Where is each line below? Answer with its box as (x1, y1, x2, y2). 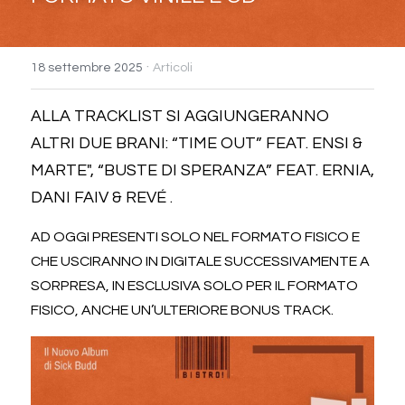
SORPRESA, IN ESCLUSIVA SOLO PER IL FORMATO (31, 278, 358, 293)
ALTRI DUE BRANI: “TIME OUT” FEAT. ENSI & (31, 135, 363, 152)
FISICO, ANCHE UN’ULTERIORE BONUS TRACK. (31, 303, 334, 317)
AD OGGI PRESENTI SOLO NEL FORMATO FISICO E (31, 230, 360, 244)
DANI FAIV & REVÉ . (31, 189, 173, 206)
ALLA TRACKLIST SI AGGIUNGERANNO (31, 108, 329, 125)
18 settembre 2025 (31, 61, 143, 74)
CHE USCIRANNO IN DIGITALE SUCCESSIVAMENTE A (31, 254, 370, 268)
